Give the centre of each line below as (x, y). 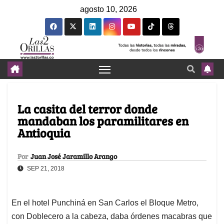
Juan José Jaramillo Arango (74, 156)
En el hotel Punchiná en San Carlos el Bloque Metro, (105, 203)
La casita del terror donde (87, 109)
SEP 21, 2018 (45, 169)
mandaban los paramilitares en (103, 121)
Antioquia (44, 133)
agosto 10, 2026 (108, 9)
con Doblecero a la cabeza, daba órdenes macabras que (112, 216)
